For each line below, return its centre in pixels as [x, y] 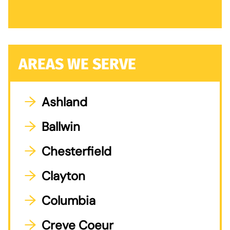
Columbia [69, 200]
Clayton [63, 176]
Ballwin [61, 126]
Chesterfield [76, 151]
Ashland [64, 102]
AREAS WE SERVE [77, 64]
